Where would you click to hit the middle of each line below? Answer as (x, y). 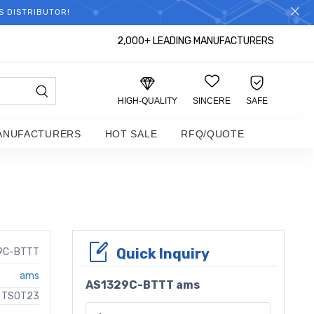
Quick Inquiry (163, 254)
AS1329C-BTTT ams (143, 285)
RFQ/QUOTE (213, 134)
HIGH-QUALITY (148, 101)
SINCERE (212, 101)
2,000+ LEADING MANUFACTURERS (195, 41)
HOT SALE (131, 134)
